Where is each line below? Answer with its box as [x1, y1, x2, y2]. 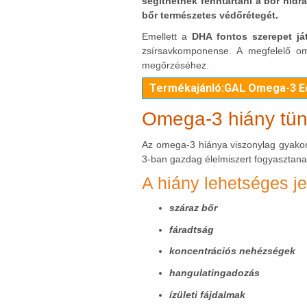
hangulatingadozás [169, 267, 260, 278]
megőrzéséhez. [142, 60, 209, 71]
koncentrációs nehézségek [169, 245, 295, 257]
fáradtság [169, 223, 214, 235]
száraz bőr [169, 201, 217, 213]
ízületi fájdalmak [169, 288, 245, 300]
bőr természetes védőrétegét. [142, 9, 278, 21]
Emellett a [142, 31, 192, 42]
